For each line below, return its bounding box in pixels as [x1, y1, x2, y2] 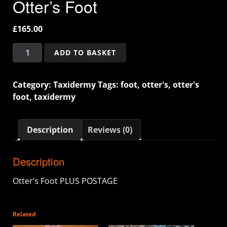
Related [13, 210, 36, 219]
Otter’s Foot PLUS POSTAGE [13, 175, 118, 187]
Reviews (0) [88, 124, 132, 136]
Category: [13, 79, 53, 91]
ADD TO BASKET [54, 48, 117, 58]
